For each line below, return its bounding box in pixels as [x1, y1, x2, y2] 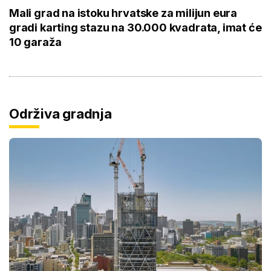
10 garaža [9, 36, 62, 49]
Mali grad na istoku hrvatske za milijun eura [9, 7, 238, 20]
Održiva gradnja [9, 106, 112, 122]
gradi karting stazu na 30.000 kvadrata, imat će [9, 21, 262, 34]
